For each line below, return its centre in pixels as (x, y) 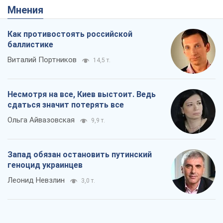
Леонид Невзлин (36, 180)
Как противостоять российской (70, 34)
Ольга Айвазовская (41, 120)
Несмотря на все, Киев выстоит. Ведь (82, 95)
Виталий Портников (42, 60)
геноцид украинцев (45, 165)
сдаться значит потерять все (66, 105)
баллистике (30, 45)
